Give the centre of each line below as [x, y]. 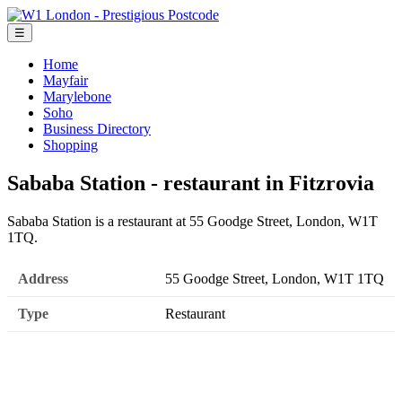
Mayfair [66, 80]
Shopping [70, 145]
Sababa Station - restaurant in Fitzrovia [191, 183]
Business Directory [97, 129]
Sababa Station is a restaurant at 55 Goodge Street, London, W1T [192, 221]
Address [43, 279]
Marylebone [77, 96]
